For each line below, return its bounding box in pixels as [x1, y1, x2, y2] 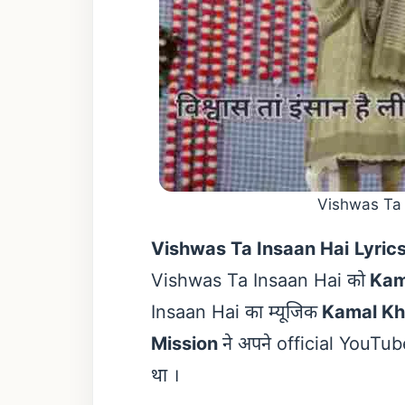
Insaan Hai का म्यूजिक [151, 301, 317, 324]
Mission [151, 333, 222, 355]
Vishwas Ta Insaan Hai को [151, 269, 365, 292]
